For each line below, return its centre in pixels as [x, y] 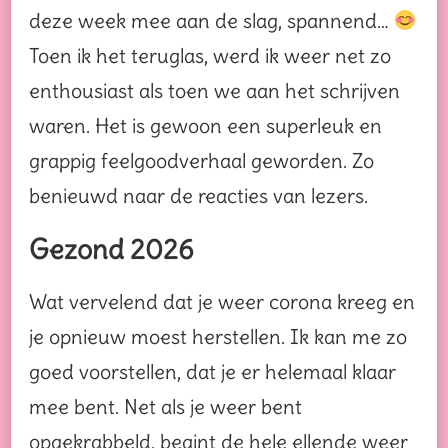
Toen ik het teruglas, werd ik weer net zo [210, 56]
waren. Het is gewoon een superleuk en [205, 126]
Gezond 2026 [111, 250]
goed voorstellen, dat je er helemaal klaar [212, 371]
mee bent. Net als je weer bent [165, 406]
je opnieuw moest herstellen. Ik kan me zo [218, 336]
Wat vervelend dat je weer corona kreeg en [222, 301]
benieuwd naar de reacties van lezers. [198, 196]
